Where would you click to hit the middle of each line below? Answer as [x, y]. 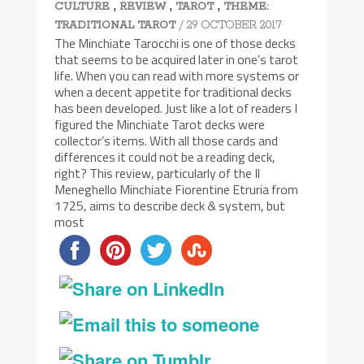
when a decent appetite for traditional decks [173, 92]
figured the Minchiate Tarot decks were [160, 125]
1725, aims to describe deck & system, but [170, 206]
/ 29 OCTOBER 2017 [230, 26]
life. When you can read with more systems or [177, 76]
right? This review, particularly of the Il [158, 173]
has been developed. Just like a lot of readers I [176, 108]
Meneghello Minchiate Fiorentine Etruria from [177, 190]
